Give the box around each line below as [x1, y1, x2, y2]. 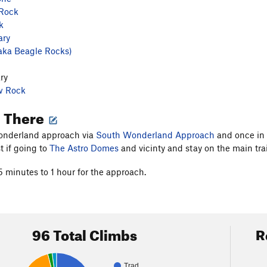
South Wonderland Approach [96, 129, 215, 140]
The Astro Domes [49, 142, 119, 153]
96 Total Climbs [32, 222, 138, 244]
